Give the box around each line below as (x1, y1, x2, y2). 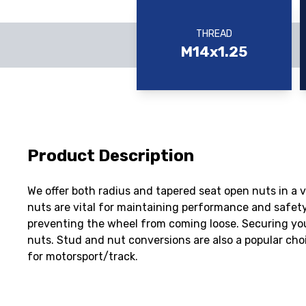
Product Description (27, 146, 194, 165)
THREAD (196, 28, 232, 40)
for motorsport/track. (27, 250, 138, 263)
